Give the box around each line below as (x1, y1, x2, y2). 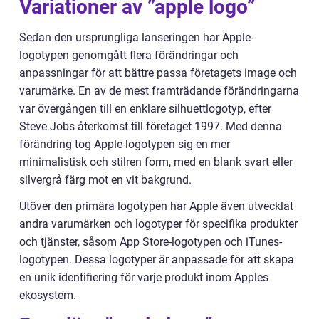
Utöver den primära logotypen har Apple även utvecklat (19, 199, 293, 214)
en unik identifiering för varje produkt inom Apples (19, 271, 268, 285)
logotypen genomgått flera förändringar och (19, 48, 239, 63)
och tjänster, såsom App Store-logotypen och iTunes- (19, 235, 282, 249)
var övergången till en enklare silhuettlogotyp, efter (19, 102, 271, 116)
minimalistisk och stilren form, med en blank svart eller (19, 155, 293, 169)
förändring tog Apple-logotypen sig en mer (19, 137, 230, 152)
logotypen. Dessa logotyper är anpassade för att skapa (19, 253, 294, 267)
